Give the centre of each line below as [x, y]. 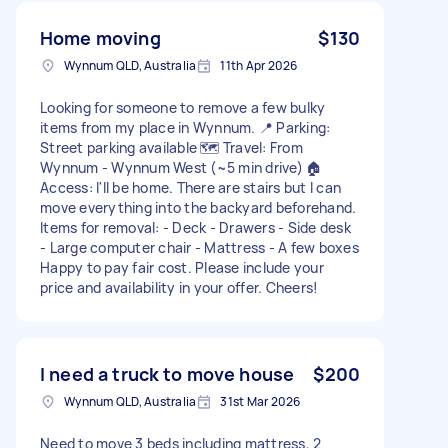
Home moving [100, 37]
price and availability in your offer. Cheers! [179, 287]
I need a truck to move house [167, 373]
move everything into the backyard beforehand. [198, 207]
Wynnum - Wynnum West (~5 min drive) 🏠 [181, 167]
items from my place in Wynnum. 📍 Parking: [185, 127]
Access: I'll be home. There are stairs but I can [190, 187]
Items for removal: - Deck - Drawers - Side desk [195, 227]
